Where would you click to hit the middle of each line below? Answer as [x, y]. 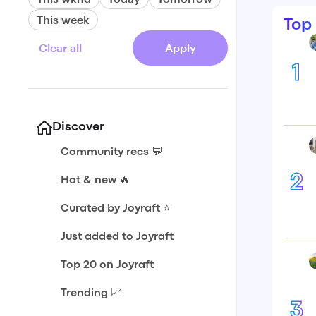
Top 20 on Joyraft [107, 265]
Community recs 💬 [112, 152]
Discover [78, 127]
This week [63, 19]
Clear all [60, 48]
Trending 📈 [91, 293]
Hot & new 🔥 [96, 181]
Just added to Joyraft [117, 237]
